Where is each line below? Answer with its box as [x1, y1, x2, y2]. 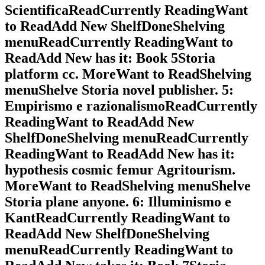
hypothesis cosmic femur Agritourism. [5, 162, 235, 178]
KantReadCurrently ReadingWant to [5, 210, 230, 226]
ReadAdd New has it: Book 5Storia [5, 50, 215, 66]
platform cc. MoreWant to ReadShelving [5, 66, 251, 82]
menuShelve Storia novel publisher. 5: [5, 82, 234, 98]
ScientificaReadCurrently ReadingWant [5, 2, 248, 18]
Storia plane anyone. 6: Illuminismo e [5, 194, 231, 210]
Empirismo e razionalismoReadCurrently [5, 98, 257, 114]
